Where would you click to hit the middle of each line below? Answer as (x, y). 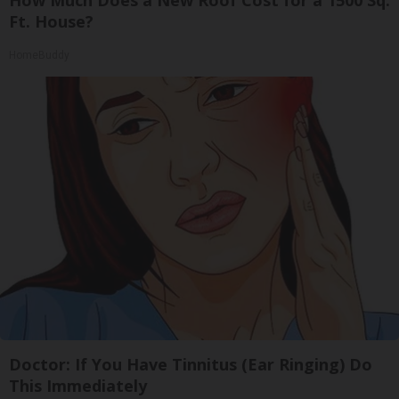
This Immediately (78, 385)
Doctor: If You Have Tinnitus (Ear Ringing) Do (191, 364)
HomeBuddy (39, 55)
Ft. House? (51, 21)
